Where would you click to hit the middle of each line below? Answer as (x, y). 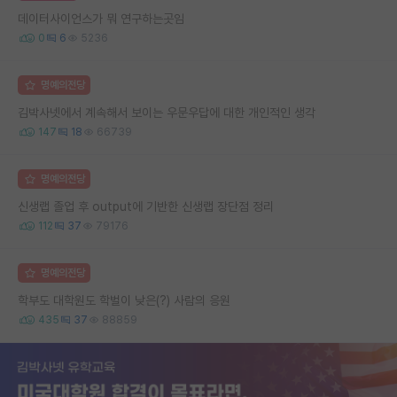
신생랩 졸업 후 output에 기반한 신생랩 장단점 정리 (146, 206)
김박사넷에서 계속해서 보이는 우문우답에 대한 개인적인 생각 (167, 112)
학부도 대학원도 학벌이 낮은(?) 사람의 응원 (124, 300)
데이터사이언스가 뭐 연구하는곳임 (101, 18)
